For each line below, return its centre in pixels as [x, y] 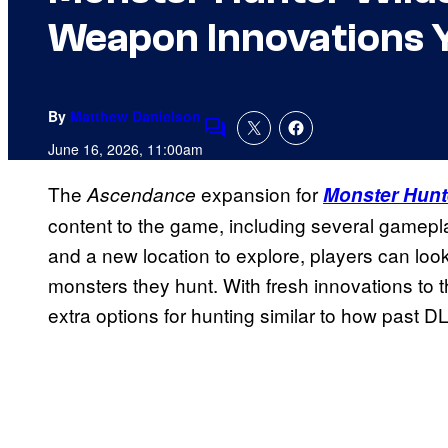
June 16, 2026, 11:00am [125, 149]
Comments [249, 141]
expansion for [259, 194]
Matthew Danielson [135, 116]
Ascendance [141, 194]
